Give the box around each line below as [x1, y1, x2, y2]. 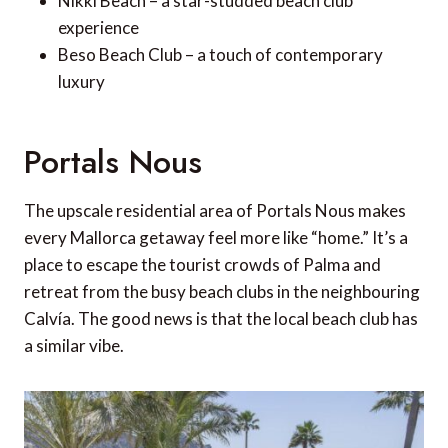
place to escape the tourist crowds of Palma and [24, 254, 381, 276]
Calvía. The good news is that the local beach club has [24, 308, 418, 330]
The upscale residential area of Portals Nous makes [24, 200, 406, 222]
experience [58, 17, 139, 39]
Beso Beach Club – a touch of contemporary [58, 44, 383, 66]
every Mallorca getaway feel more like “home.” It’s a [24, 227, 408, 249]
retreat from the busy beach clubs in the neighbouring [24, 281, 420, 303]
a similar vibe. [24, 335, 124, 357]
